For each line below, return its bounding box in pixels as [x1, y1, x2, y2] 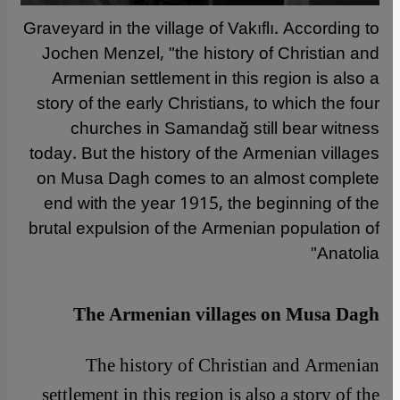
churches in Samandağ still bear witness [71, 110, 379, 146]
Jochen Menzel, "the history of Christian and [42, 35, 379, 71]
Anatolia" [317, 235, 379, 271]
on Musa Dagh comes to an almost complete [37, 160, 379, 196]
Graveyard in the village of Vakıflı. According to [23, 10, 379, 46]
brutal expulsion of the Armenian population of [29, 210, 379, 246]
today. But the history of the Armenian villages [29, 135, 379, 171]
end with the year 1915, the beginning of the [44, 185, 379, 221]
